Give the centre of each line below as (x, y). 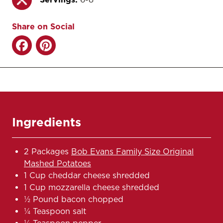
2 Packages (48, 151)
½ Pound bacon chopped (74, 199)
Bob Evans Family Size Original (132, 151)
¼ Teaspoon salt (55, 211)
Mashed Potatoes (57, 163)
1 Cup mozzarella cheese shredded (92, 187)
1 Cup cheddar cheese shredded (87, 175)
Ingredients (47, 122)
